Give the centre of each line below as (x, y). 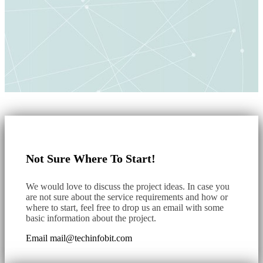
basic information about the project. (91, 218)
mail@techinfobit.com (91, 238)
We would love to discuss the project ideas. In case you (128, 186)
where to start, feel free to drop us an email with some (125, 207)
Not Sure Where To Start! (91, 159)
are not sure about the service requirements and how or (127, 197)
